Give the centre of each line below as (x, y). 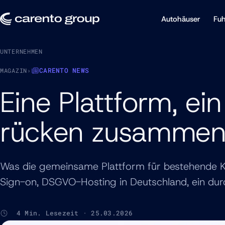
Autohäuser (181, 19)
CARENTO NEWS (64, 70)
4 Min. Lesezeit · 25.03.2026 (71, 213)
